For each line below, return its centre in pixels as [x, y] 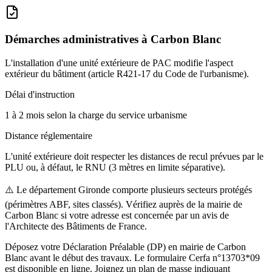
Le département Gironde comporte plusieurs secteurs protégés [134, 190]
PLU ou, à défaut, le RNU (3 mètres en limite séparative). [115, 168]
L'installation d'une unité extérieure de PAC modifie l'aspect [119, 63]
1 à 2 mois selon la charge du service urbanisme [96, 115]
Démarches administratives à [78, 39]
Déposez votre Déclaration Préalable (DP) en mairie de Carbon [125, 247]
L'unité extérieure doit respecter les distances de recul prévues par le [134, 157]
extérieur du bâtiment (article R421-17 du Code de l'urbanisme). [127, 74]
